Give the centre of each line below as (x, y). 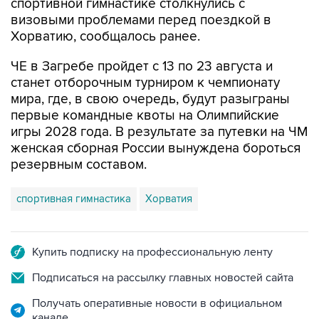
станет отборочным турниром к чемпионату (145, 83)
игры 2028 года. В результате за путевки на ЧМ (159, 132)
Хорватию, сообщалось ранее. (105, 36)
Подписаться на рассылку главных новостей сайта (163, 277)
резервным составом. (79, 164)
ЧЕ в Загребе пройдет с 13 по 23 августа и (142, 66)
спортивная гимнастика (74, 198)
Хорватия (169, 198)
